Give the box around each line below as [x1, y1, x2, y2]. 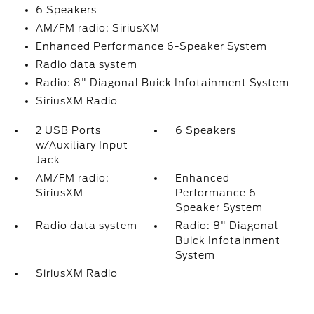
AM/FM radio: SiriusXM [35, 22, 160, 34]
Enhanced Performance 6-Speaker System [35, 41, 267, 52]
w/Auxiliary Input [35, 139, 128, 151]
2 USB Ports [35, 125, 101, 136]
